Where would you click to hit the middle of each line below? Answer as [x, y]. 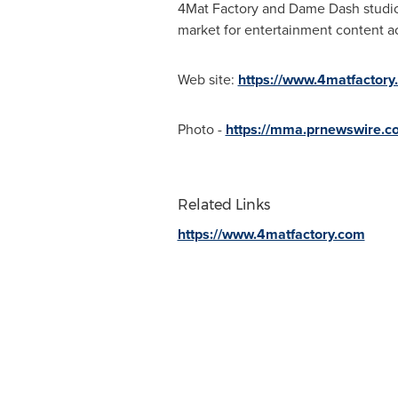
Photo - [201, 129]
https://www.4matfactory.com [271, 234]
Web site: [207, 80]
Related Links [223, 205]
